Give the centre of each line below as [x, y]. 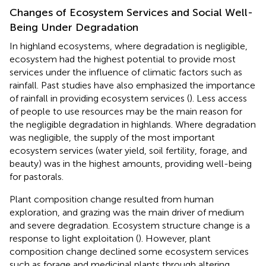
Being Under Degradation [74, 28]
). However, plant [175, 239]
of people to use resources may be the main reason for [126, 112]
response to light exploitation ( [74, 239]
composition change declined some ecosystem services [129, 252]
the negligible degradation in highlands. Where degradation [133, 125]
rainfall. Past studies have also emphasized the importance [132, 85]
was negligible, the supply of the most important [112, 138]
